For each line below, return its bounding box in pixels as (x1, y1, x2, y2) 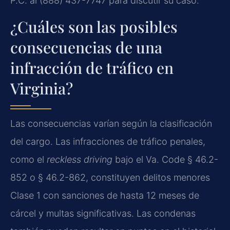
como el (10, 154, 47, 165)
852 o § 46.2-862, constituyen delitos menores (10, 171, 210, 183)
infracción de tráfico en (10, 57, 174, 78)
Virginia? (10, 78, 73, 99)
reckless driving (47, 154, 112, 165)
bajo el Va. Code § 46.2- (112, 154, 218, 165)
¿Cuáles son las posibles (10, 16, 178, 37)
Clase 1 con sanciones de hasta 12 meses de (10, 189, 199, 201)
